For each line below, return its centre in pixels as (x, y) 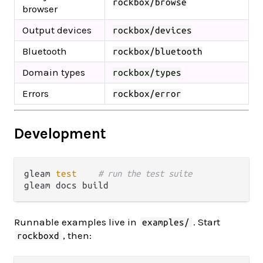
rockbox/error (147, 94)
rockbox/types (147, 73)
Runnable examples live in (77, 222)
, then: (77, 235)
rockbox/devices (152, 31)
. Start (206, 222)
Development (60, 133)
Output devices (57, 30)
